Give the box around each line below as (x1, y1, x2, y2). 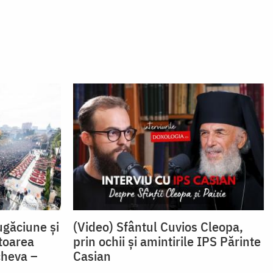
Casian (73, 247, 111, 265)
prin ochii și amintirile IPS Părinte (73, 232, 261, 250)
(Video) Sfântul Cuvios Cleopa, (73, 218, 243, 236)
